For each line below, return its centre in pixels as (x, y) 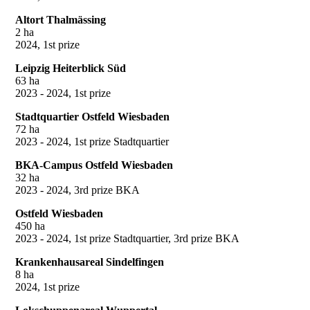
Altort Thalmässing (61, 19)
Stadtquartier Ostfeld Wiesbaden (92, 116)
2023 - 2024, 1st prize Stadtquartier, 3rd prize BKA (127, 238)
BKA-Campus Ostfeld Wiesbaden (94, 165)
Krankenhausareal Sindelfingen (90, 262)
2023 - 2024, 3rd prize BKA (77, 190)
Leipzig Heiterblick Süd (71, 68)
